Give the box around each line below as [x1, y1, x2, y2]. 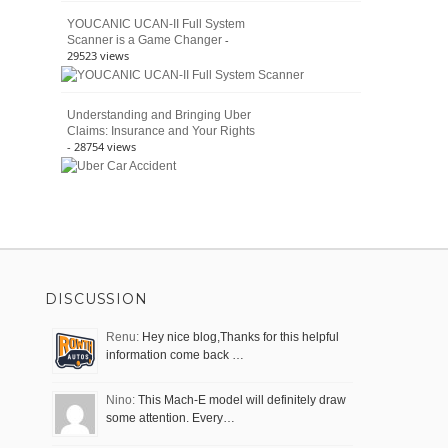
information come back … [106, 348, 244, 363]
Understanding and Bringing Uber [67, 108, 251, 123]
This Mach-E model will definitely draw [135, 393, 346, 408]
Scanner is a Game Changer [67, 33, 222, 48]
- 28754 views [67, 139, 136, 155]
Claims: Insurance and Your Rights [67, 124, 255, 139]
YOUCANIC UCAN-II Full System [67, 17, 245, 32]
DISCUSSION [45, 290, 148, 309]
